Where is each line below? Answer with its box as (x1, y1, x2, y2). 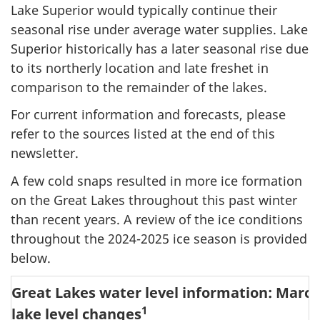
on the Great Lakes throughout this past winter (11, 191, 297, 209)
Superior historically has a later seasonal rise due (11, 39, 309, 57)
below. (11, 249, 51, 266)
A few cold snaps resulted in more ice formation (11, 171, 302, 189)
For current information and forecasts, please (11, 106, 286, 124)
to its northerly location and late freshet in (11, 59, 269, 76)
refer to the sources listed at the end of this (11, 125, 275, 143)
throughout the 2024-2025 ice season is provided (11, 229, 307, 247)
